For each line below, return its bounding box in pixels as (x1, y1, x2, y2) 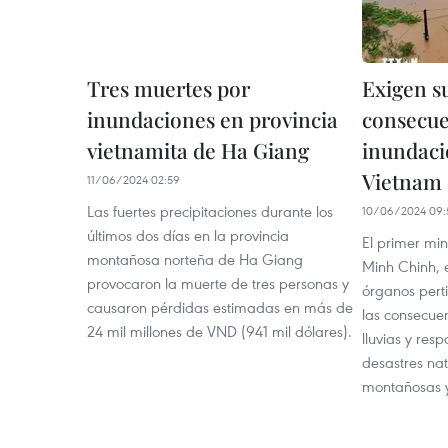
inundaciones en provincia (87, 105, 338, 133)
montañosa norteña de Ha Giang (87, 249, 303, 269)
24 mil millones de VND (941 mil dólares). (87, 321, 352, 341)
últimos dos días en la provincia (87, 225, 289, 245)
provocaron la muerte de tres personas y (87, 273, 349, 293)
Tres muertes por (87, 74, 250, 102)
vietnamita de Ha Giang (87, 136, 309, 164)
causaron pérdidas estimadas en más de (87, 297, 353, 317)
